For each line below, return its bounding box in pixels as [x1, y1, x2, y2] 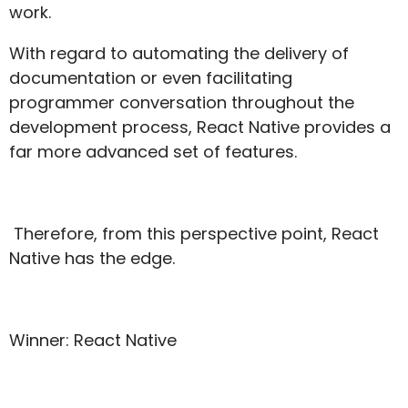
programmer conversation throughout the [9, 91, 354, 115]
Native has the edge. [9, 247, 175, 270]
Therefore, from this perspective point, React [14, 222, 379, 246]
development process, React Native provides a [9, 116, 391, 139]
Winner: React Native [9, 329, 177, 352]
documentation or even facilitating [9, 66, 292, 90]
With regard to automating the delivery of [9, 42, 349, 66]
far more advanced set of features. [9, 140, 297, 164]
